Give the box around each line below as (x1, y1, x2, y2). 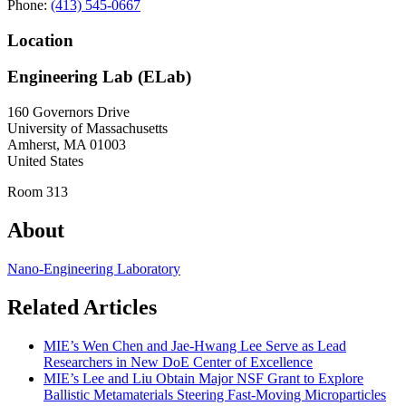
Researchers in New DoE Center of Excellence (43, 353, 313, 370)
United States (7, 153, 83, 169)
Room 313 (7, 184, 68, 200)
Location (7, 30, 73, 50)
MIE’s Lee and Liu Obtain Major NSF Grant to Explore (43, 370, 363, 386)
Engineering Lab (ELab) (7, 67, 191, 87)
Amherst (7, 137, 56, 153)
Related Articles (7, 295, 157, 319)
